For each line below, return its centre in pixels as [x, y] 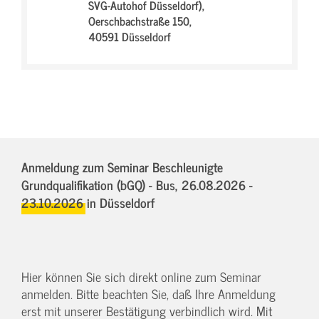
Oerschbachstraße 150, [140, 20]
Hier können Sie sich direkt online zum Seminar [141, 276]
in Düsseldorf [121, 202]
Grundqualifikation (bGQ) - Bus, [101, 184]
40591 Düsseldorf [130, 36]
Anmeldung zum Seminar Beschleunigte [122, 166]
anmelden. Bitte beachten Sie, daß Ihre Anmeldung [148, 293]
